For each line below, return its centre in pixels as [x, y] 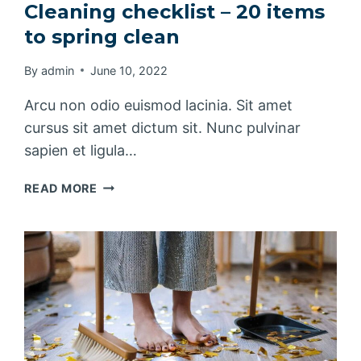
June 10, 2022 [129, 70]
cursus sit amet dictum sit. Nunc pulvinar [163, 127]
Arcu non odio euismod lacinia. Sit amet [159, 105]
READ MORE [61, 188]
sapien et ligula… [81, 150]
